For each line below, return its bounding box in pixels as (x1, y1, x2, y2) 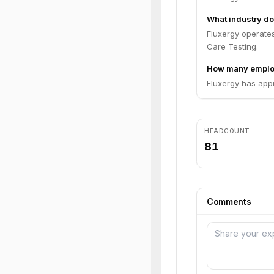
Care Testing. (207, 42, 258, 51)
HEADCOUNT (204, 127, 250, 135)
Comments (207, 196, 251, 207)
